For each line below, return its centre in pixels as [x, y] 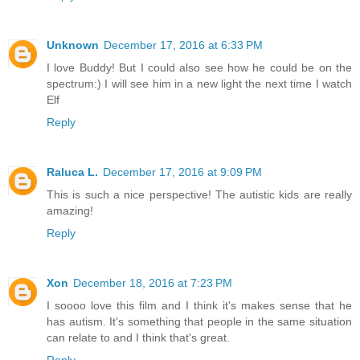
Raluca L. [72, 172]
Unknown [73, 45]
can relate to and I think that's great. [138, 338]
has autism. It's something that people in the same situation [199, 322]
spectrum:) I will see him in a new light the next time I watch [199, 84]
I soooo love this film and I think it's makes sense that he [199, 306]
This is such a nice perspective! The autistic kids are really [199, 195]
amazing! [70, 211]
